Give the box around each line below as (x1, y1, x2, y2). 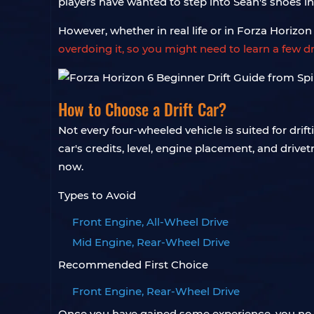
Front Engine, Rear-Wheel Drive (72, 285, 240, 298)
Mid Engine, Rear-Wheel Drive (72, 235, 230, 249)
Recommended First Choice (58, 258, 208, 271)
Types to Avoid (58, 189, 136, 202)
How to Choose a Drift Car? (58, 97, 226, 121)
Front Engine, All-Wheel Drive (72, 215, 228, 228)
